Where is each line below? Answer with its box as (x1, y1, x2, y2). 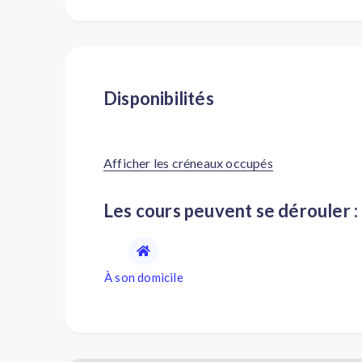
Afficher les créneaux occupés (103, 155, 273, 170)
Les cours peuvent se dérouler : (113, 200, 359, 221)
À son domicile (104, 270, 183, 284)
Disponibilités (117, 87, 214, 109)
